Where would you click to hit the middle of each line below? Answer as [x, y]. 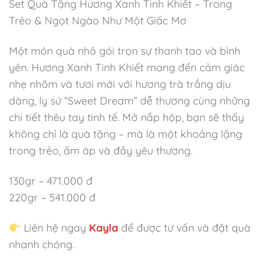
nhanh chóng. [42, 244]
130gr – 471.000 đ [51, 181]
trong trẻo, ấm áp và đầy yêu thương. [101, 151]
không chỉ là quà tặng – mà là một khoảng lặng [126, 134]
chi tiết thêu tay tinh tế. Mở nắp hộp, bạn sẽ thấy [126, 117]
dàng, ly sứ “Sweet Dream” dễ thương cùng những [129, 101]
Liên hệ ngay [54, 228]
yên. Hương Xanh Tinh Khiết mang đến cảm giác [127, 67]
